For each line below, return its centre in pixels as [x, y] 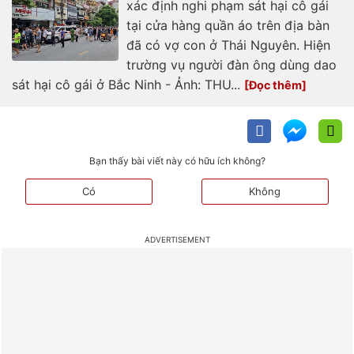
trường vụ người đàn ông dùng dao [232, 65]
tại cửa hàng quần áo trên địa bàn [228, 26]
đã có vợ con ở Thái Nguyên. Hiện [228, 45]
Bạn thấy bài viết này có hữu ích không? [177, 161]
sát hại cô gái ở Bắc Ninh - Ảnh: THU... [128, 85]
